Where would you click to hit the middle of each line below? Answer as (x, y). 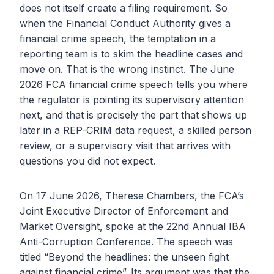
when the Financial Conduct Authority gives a (125, 24)
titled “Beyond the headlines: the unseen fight (124, 257)
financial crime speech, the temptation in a (118, 39)
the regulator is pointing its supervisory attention (132, 100)
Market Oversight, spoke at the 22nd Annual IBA (133, 227)
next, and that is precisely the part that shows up (133, 115)
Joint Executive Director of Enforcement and (124, 211)
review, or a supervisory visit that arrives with (125, 146)
